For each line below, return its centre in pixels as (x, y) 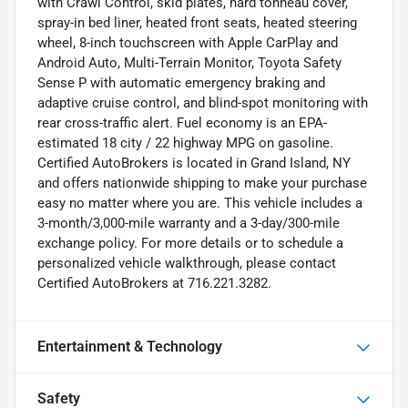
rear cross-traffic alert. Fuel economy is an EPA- (182, 123)
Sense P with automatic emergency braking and (181, 83)
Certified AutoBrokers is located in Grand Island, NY (194, 163)
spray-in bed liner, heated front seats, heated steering (197, 23)
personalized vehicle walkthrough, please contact (187, 264)
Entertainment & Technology (130, 347)
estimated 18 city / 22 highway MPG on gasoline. (185, 143)
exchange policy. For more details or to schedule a (190, 244)
